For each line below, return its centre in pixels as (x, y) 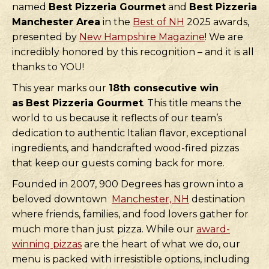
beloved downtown (62, 199)
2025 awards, (217, 22)
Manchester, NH (150, 199)
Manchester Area (56, 22)
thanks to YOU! (48, 67)
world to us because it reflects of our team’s (117, 118)
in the (116, 22)
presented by (46, 37)
